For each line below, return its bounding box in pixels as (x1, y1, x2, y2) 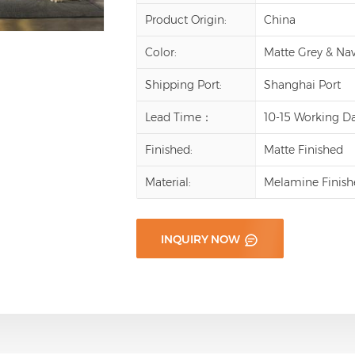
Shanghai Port (264, 77, 342, 92)
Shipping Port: (145, 77, 223, 92)
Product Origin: (145, 12, 227, 27)
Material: (145, 174, 192, 189)
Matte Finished (264, 142, 344, 157)
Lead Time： (145, 109, 213, 124)
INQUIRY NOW (161, 231, 243, 246)
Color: (145, 44, 177, 59)
